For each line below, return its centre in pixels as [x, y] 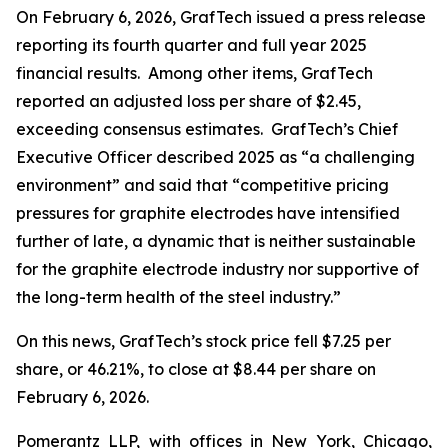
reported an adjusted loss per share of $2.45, [188, 101]
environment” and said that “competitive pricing [202, 185]
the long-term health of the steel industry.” [180, 297]
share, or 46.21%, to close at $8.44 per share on [196, 369]
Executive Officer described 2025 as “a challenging [215, 157]
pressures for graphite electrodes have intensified [208, 213]
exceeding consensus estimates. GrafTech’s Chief [207, 129]
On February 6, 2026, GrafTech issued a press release [221, 17]
